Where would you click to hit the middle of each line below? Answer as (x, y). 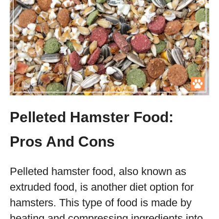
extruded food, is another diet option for (102, 187)
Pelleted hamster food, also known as (98, 171)
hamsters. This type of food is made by (101, 203)
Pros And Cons (62, 142)
